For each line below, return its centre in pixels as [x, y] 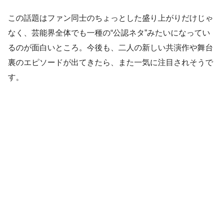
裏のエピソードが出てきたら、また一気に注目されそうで [110, 63]
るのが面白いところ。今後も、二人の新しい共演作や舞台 [110, 48]
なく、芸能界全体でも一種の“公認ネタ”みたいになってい [109, 33]
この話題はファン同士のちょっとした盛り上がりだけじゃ [110, 18]
